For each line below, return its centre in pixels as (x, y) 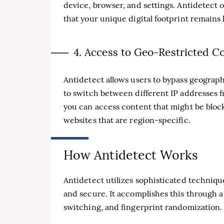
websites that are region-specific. (127, 120)
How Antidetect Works (131, 155)
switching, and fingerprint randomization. (143, 207)
